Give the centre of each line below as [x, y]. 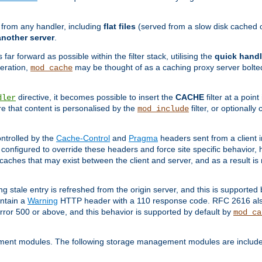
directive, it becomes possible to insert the [96, 97]
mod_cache [51, 68]
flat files [120, 27]
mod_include [163, 109]
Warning [43, 201]
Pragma [143, 138]
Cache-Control [83, 138]
